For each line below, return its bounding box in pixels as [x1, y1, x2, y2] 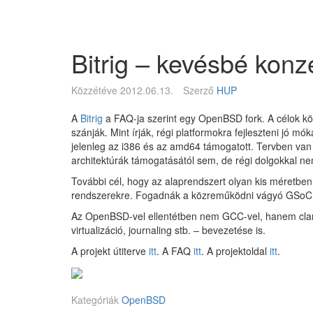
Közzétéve [71, 83, 117, 97]
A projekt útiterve [71, 244, 149, 258]
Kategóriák [71, 293, 122, 307]
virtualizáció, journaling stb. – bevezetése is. [71, 223, 265, 237]
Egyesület [71, 33, 126, 51]
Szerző [183, 83, 217, 97]
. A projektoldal [201, 244, 270, 258]
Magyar [71, 8, 113, 26]
